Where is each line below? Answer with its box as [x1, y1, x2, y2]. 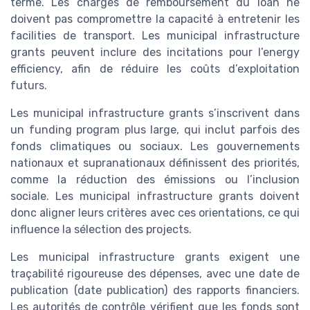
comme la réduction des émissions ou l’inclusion [10, 173, 300, 187]
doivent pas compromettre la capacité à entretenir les [10, 12, 300, 26]
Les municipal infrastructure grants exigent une [10, 250, 300, 264]
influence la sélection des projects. [10, 223, 192, 237]
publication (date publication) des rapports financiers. [10, 284, 300, 298]
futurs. [10, 79, 47, 93]
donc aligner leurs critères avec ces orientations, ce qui [10, 206, 300, 220]
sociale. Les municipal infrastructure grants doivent [10, 190, 300, 203]
